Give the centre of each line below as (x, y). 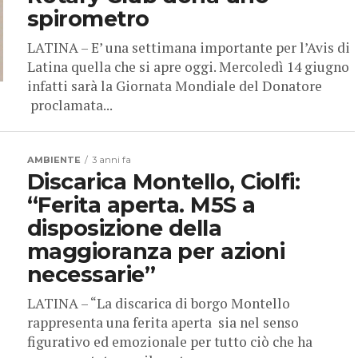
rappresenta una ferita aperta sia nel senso (163, 323)
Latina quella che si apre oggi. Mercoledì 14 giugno (188, 67)
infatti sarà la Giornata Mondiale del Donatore (175, 86)
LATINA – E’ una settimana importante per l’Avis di (189, 48)
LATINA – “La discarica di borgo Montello (159, 304)
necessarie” (91, 275)
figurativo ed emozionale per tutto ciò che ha (170, 342)
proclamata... (70, 105)
